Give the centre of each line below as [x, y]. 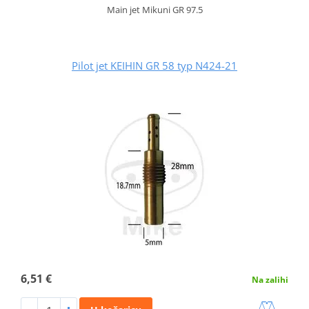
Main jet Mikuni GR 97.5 [154, 10]
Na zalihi [270, 280]
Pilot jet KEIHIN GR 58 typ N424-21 [154, 66]
